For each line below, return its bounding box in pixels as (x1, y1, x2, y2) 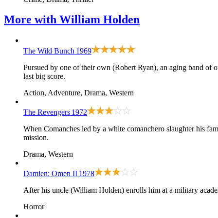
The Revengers (23, 108, 70, 117)
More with (4, 13, 59, 26)
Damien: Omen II (23, 169, 77, 178)
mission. (23, 133, 49, 142)
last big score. (23, 72, 65, 81)
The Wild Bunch (23, 47, 74, 55)
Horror (23, 202, 44, 211)
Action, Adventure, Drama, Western (23, 89, 134, 97)
